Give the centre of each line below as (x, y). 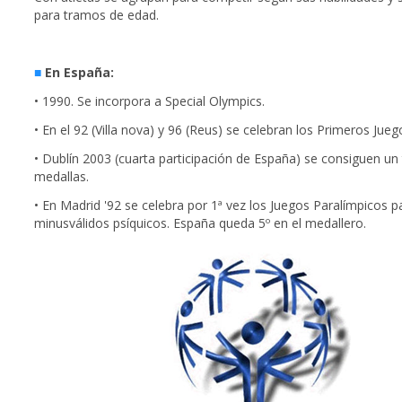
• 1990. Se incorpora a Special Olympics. (149, 101)
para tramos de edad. (96, 15)
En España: (79, 73)
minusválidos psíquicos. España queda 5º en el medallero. (200, 223)
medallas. (61, 177)
